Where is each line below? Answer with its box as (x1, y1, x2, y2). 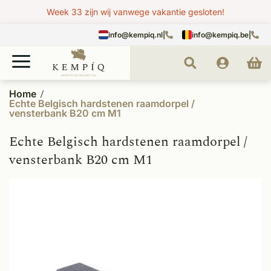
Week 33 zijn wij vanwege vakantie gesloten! (47, 7, 224, 17)
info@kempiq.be (192, 30, 249, 39)
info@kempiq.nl (108, 30, 163, 39)
